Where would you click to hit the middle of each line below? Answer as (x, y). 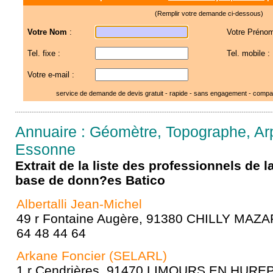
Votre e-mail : (51, 75)
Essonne (45, 149)
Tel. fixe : (44, 53)
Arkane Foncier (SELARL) (92, 256)
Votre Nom (47, 32)
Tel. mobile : (248, 53)
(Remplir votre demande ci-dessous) (209, 13)
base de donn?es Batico (90, 180)
